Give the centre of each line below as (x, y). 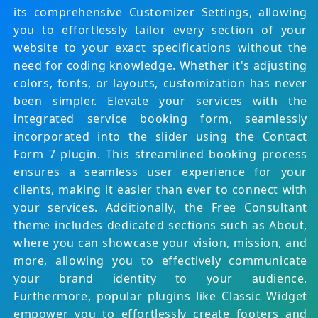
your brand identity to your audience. (160, 279)
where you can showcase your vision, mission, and (160, 243)
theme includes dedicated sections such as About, (160, 225)
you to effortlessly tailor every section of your (160, 30)
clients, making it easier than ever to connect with (160, 190)
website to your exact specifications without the (160, 48)
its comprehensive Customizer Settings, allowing (160, 12)
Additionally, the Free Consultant (206, 208)
